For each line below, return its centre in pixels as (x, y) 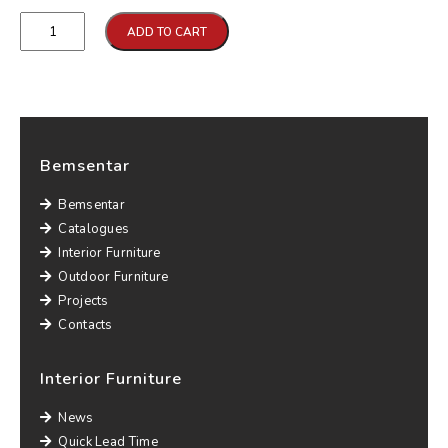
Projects (83, 301)
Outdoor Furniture (113, 277)
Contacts (85, 325)
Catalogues (94, 229)
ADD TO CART (167, 32)
